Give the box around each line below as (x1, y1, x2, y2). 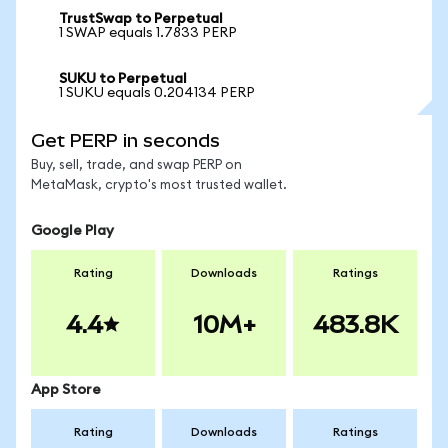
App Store (31, 383, 101, 397)
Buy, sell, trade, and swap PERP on (31, 159, 242, 172)
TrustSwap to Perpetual (59, 12, 223, 26)
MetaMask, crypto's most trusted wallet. (31, 179, 287, 192)
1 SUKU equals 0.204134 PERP (59, 86, 255, 100)
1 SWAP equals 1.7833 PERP (59, 26, 237, 40)
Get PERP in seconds (31, 130, 220, 151)
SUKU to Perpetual (59, 72, 187, 86)
